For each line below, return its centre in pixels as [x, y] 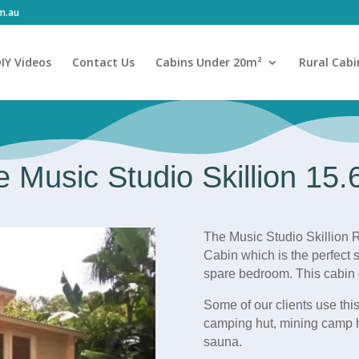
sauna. [224, 342]
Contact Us [103, 62]
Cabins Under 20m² [208, 62]
